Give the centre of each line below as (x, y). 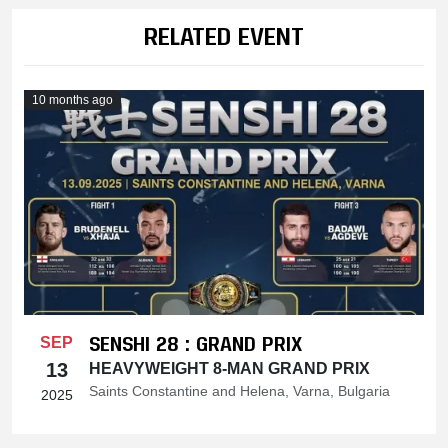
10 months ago (72, 99)
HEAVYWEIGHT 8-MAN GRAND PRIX (229, 368)
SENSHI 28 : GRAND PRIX (195, 342)
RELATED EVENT (224, 34)
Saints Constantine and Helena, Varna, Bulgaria (239, 390)
